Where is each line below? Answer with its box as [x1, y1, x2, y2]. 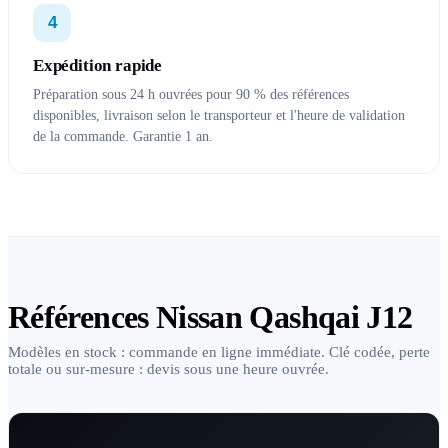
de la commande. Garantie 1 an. [33, 129, 213, 144]
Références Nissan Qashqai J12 [8, 299, 413, 335]
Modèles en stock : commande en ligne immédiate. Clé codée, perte [8, 344, 430, 360]
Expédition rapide [33, 56, 163, 75]
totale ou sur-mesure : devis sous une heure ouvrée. [8, 361, 329, 377]
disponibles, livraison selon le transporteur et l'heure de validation [33, 108, 405, 123]
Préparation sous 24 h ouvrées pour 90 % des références [33, 87, 349, 102]
